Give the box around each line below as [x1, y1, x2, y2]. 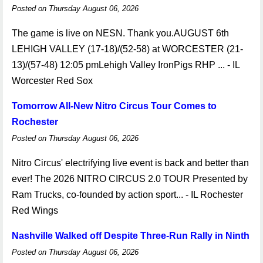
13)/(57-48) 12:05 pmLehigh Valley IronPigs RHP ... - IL [12, 60, 240, 70]
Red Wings [12, 205, 58, 215]
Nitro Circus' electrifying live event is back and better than [12, 158, 249, 168]
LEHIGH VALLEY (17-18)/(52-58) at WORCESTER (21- [12, 44, 243, 54]
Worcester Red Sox [12, 76, 93, 86]
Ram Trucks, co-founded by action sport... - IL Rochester [12, 190, 243, 200]
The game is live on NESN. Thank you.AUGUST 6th [12, 28, 229, 38]
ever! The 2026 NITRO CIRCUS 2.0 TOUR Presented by [12, 174, 248, 184]
